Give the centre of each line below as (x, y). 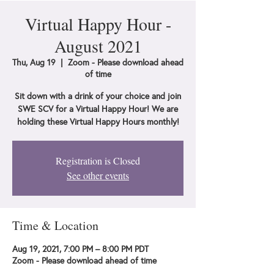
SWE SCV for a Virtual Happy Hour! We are (98, 109)
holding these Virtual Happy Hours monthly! (98, 122)
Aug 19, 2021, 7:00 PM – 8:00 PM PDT (80, 249)
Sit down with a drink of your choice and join (98, 96)
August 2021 (98, 46)
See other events (98, 175)
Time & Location (55, 225)
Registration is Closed (98, 161)
